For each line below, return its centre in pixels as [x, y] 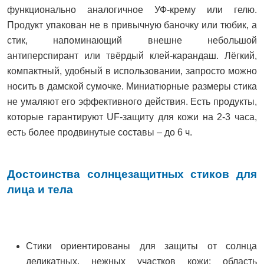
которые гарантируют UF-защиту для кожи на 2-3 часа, [132, 117]
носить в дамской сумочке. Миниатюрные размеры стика [132, 87]
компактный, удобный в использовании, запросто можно [132, 71]
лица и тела [40, 189]
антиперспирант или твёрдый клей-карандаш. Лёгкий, [132, 56]
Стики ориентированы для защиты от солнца [141, 246]
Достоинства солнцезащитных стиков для [132, 174]
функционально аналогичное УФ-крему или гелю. [132, 10]
